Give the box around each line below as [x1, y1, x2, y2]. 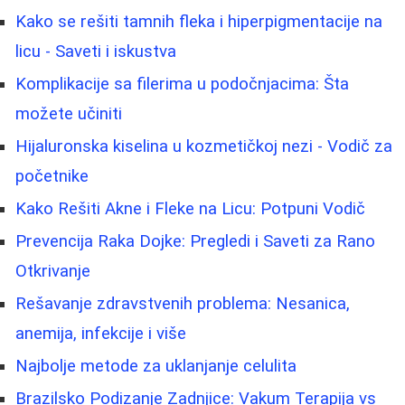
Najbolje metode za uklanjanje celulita [15, 355, 297, 376]
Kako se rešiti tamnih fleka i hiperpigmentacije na [15, 11, 382, 32]
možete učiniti [15, 103, 122, 124]
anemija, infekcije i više [15, 323, 186, 344]
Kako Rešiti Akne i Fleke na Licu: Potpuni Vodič [15, 198, 365, 219]
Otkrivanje [15, 260, 90, 281]
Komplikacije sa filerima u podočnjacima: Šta [15, 73, 349, 94]
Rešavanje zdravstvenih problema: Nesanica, [15, 293, 350, 314]
